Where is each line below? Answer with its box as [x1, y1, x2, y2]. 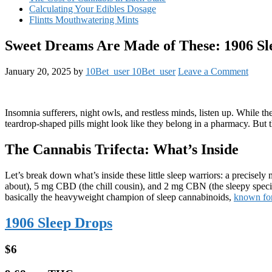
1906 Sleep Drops [5, 214, 112, 231]
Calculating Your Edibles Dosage [29, 4, 156, 14]
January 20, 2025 [5, 66, 71, 76]
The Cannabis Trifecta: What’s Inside [5, 141, 239, 157]
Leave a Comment [178, 66, 248, 76]
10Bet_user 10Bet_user [86, 66, 175, 76]
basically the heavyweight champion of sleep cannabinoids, [5, 191, 234, 202]
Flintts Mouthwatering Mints [29, 15, 138, 25]
